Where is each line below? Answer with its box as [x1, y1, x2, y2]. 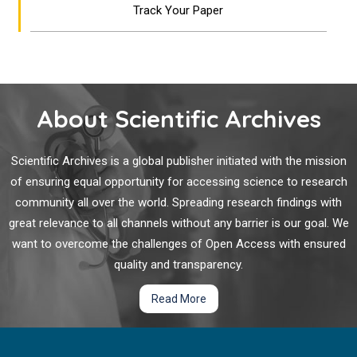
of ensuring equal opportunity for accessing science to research [10, 175, 347, 189]
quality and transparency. [114, 257, 243, 272]
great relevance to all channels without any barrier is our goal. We [8, 216, 349, 230]
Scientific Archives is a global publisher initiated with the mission [10, 154, 347, 168]
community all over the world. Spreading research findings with [15, 195, 342, 210]
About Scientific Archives [36, 104, 321, 134]
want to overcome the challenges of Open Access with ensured [11, 237, 346, 251]
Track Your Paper [133, 3, 224, 18]
